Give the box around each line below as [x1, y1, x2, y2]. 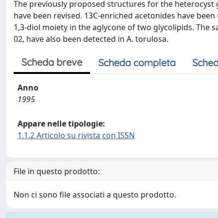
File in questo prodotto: [14, 166, 100, 177]
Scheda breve [21, 56, 82, 68]
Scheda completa [98, 56, 176, 69]
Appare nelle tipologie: [18, 118, 105, 129]
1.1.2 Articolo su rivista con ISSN [18, 130, 135, 141]
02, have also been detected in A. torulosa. [14, 34, 168, 44]
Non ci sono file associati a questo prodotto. [14, 189, 176, 200]
